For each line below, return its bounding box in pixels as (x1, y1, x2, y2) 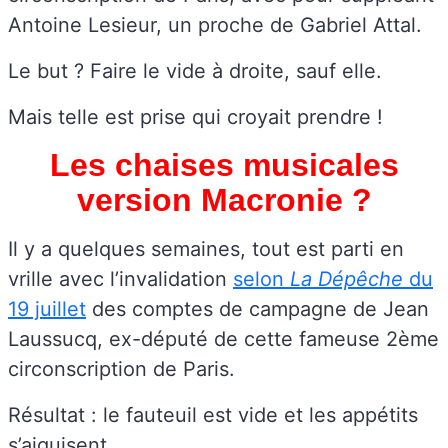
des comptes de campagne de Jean (86, 296, 429, 321)
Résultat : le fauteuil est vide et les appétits (8, 402, 418, 427)
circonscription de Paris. (8, 356, 235, 381)
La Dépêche (290, 266, 403, 291)
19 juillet (8, 296, 86, 321)
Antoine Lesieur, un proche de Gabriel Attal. (8, 12, 428, 37)
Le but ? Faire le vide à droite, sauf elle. (8, 58, 382, 83)
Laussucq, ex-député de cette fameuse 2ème (8, 326, 439, 351)
